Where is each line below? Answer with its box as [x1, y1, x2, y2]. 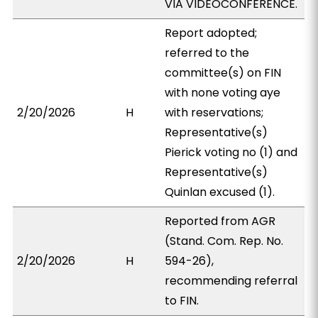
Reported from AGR [165, 213, 276, 229]
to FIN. [165, 292, 199, 309]
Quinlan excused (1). [165, 184, 275, 200]
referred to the [165, 45, 250, 61]
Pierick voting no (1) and [165, 144, 298, 160]
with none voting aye [165, 84, 281, 101]
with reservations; [165, 104, 264, 121]
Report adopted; [165, 25, 258, 41]
